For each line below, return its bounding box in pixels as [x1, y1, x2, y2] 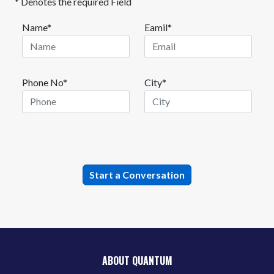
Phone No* [22, 76, 67, 89]
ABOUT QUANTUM [102, 253, 172, 268]
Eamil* [144, 21, 172, 34]
